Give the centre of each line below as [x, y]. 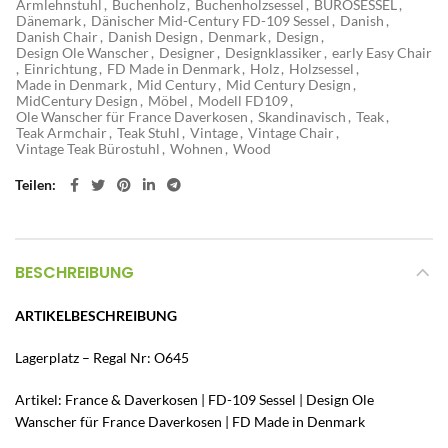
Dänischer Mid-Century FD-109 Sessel [210, 20]
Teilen [33, 184]
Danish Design [153, 36]
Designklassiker [273, 52]
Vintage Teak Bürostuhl [88, 148]
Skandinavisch [302, 116]
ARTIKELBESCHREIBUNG [96, 315]
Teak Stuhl [148, 132]
